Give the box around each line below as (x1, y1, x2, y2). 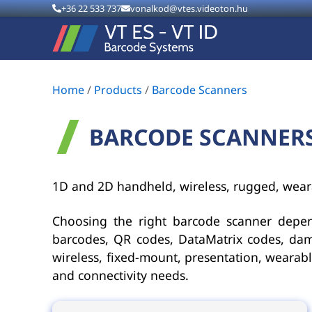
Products (94, 82, 143, 98)
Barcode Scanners (152, 82, 248, 98)
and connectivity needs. (52, 266, 189, 283)
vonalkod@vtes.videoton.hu (130, 2, 248, 15)
